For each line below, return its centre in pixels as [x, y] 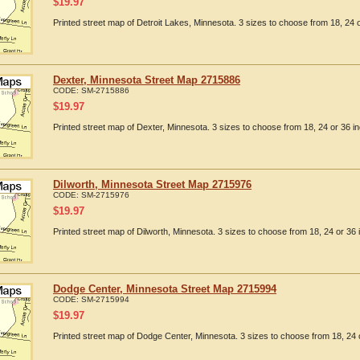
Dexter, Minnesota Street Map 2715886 [147, 80]
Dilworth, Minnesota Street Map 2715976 [152, 184]
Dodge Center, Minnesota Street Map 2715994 [165, 289]
